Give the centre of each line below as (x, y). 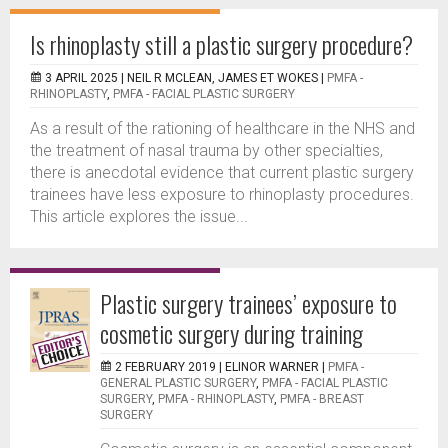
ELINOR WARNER (272, 367)
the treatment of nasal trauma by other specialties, (206, 150)
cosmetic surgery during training (231, 333)
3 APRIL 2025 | (86, 78)
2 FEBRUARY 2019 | (170, 367)
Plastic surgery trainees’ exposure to (248, 303)
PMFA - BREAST (322, 399)
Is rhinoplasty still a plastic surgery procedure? (221, 44)
